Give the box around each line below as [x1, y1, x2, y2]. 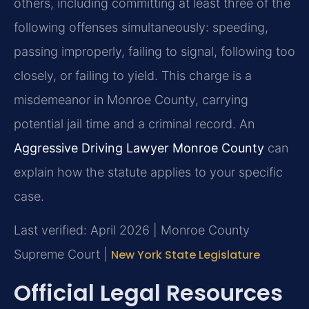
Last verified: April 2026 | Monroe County [14, 223, 250, 238]
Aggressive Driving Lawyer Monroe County [14, 141, 264, 156]
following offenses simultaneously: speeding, [14, 20, 268, 35]
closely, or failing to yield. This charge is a [14, 68, 252, 83]
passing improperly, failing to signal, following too [14, 44, 295, 59]
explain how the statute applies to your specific [14, 165, 283, 180]
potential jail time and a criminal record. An [14, 117, 255, 132]
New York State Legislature [111, 247, 260, 263]
